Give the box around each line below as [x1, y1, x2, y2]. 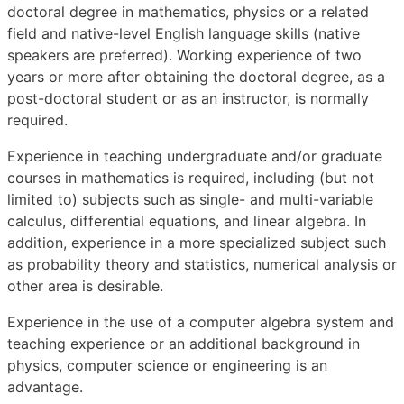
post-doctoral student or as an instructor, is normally [7, 88, 369, 107]
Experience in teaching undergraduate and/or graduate [7, 146, 382, 165]
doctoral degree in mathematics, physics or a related [7, 2, 369, 21]
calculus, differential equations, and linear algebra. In [7, 211, 366, 230]
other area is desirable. [7, 276, 163, 295]
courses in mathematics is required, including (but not [7, 168, 374, 187]
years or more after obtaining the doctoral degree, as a [7, 67, 385, 86]
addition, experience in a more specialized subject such [7, 233, 386, 252]
